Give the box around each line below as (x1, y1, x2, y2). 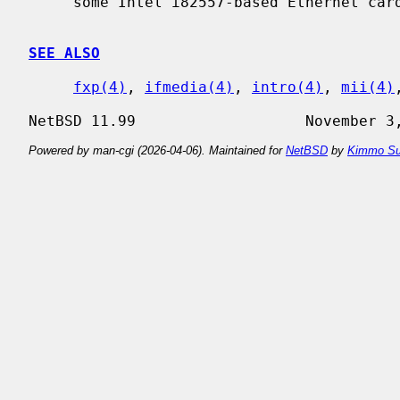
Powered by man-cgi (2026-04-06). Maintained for (29, 143, 286, 157)
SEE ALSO (29, 44, 100, 62)
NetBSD (286, 143, 328, 157)
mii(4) (341, 78, 395, 96)
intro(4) (252, 78, 323, 96)
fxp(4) (73, 78, 127, 96)
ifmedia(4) (145, 78, 234, 96)
